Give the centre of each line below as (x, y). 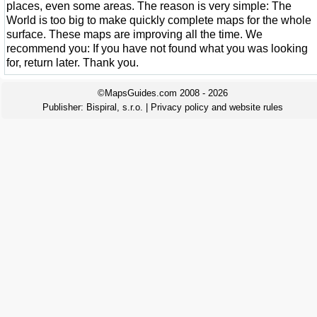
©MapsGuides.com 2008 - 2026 (163, 93)
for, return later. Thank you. (73, 63)
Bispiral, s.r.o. (115, 107)
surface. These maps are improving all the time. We (134, 34)
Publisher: (64, 107)
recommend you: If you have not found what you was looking (157, 48)
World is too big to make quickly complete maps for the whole (159, 20)
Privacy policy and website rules (217, 107)
